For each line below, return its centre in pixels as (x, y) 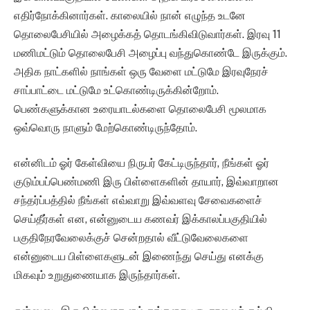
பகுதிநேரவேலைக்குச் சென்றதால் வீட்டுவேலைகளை (131, 238)
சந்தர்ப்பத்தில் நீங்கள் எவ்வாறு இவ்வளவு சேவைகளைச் (138, 201)
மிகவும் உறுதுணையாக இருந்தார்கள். (97, 275)
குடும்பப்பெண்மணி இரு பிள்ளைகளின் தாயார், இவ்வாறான (146, 182)
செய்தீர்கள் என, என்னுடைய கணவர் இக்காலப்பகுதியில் (140, 219)
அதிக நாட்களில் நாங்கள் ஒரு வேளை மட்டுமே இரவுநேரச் (141, 71)
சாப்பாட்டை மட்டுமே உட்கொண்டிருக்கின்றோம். (116, 90)
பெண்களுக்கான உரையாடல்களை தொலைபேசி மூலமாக (140, 109)
